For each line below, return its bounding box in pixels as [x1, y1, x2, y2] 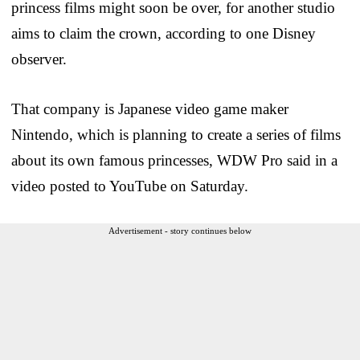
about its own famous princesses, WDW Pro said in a [11, 151, 337, 169]
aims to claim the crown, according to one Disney [11, 24, 316, 42]
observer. [11, 50, 67, 67]
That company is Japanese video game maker [11, 100, 288, 117]
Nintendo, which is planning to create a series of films [11, 125, 341, 143]
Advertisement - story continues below [108, 225, 252, 235]
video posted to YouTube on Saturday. [11, 177, 248, 194]
